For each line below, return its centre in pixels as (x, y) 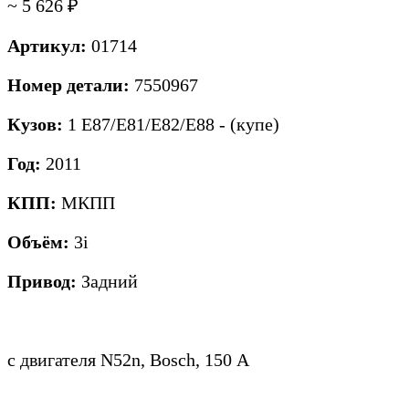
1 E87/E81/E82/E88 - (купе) (173, 124)
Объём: (41, 241)
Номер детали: (71, 84)
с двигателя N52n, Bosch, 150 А (128, 359)
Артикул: (49, 45)
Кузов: (37, 124)
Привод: (44, 281)
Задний (110, 281)
